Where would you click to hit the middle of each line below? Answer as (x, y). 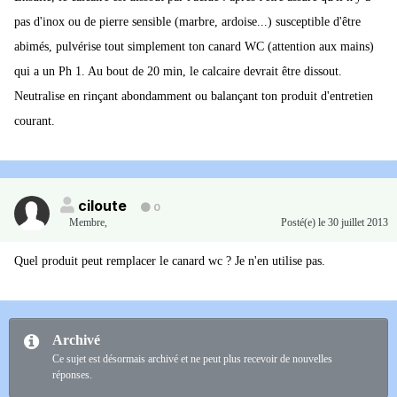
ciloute (102, 206)
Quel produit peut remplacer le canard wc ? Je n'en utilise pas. (170, 261)
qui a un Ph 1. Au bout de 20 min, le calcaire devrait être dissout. (178, 72)
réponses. (72, 375)
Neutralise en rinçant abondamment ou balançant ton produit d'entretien (194, 97)
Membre (87, 223)
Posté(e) (300, 223)
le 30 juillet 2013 (353, 223)
